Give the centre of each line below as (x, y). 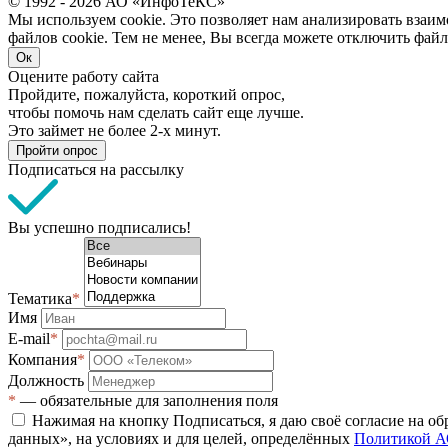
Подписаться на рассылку (96, 169)
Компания (42, 359)
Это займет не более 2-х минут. (114, 130)
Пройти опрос (57, 150)
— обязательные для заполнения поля (147, 400)
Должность (48, 380)
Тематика (40, 298)
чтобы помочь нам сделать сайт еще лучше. (156, 112)
